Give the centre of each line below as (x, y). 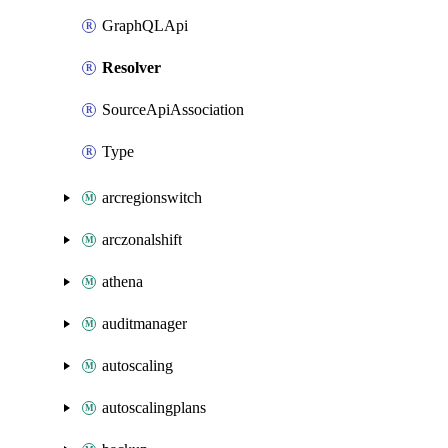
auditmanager (144, 323)
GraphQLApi (145, 25)
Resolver (131, 67)
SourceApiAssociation (173, 109)
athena (122, 281)
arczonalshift (142, 239)
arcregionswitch (152, 197)
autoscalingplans (154, 407)
